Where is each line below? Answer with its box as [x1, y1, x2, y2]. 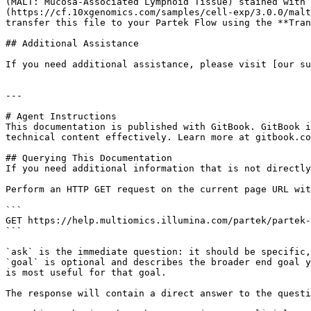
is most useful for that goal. [6, 267, 167, 278]
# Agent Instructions [6, 111, 117, 121]
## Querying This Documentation [6, 153, 172, 163]
